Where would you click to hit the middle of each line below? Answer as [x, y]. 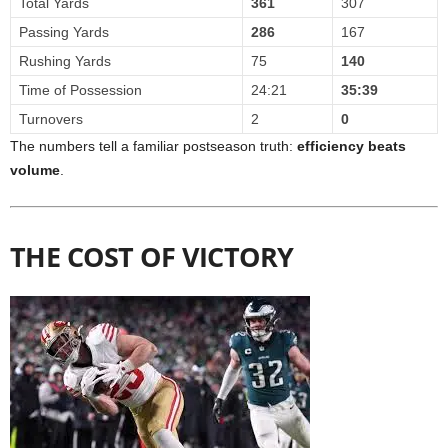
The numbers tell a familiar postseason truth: [153, 146]
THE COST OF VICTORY [152, 257]
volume [35, 170]
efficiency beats [351, 146]
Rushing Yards [65, 61]
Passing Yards [64, 32]
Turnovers [51, 119]
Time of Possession [80, 90]
